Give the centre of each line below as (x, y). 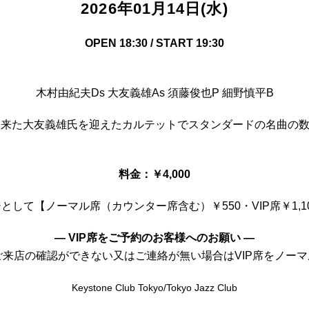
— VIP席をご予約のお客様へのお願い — (154, 238)
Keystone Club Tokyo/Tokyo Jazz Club (154, 288)
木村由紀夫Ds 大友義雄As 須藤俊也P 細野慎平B (154, 93)
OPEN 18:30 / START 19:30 (154, 43)
